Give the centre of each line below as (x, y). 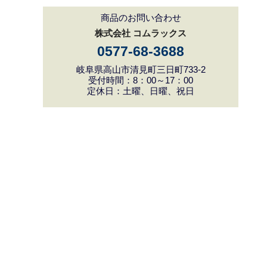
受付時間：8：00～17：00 (141, 80)
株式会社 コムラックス (141, 33)
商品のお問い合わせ (141, 17)
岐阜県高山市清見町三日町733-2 (141, 69)
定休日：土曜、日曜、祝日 (141, 91)
